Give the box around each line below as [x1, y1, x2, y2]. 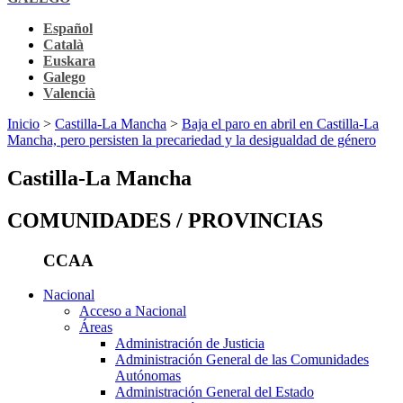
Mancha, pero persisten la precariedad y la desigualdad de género [7, 131, 376, 148]
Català [43, 36, 84, 52]
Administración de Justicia [115, 336, 264, 352]
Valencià [43, 85, 95, 101]
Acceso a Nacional [79, 303, 186, 319]
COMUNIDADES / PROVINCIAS [7, 208, 323, 232]
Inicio [7, 115, 40, 131]
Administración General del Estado [115, 384, 314, 400]
